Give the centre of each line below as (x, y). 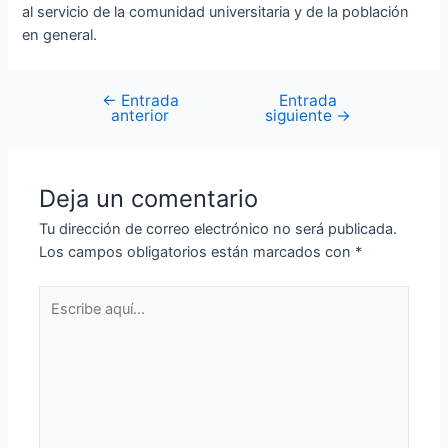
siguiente (300, 116)
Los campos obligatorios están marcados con (197, 252)
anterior (140, 116)
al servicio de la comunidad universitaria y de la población (216, 12)
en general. (60, 35)
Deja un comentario (149, 199)
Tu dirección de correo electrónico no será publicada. (218, 229)
